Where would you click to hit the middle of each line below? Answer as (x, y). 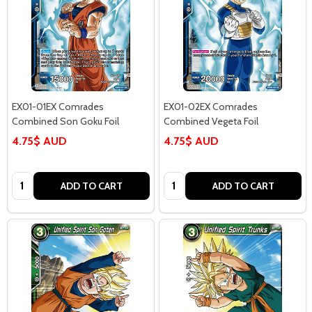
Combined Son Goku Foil (65, 121)
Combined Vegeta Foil (211, 121)
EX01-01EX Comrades (58, 106)
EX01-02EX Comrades (211, 106)
